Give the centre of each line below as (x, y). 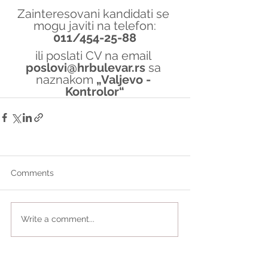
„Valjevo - (125, 79)
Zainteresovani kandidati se (95, 13)
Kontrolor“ (95, 91)
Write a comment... (58, 219)
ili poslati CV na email (95, 55)
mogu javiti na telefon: (95, 25)
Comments (32, 173)
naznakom (66, 79)
